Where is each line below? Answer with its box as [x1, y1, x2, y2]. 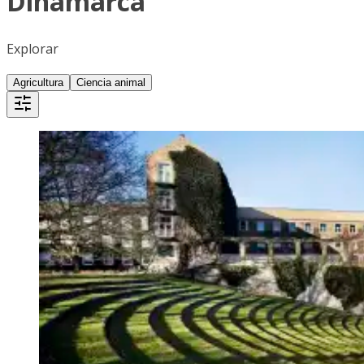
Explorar [6, 39, 58, 58]
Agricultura [13, 76, 63, 89]
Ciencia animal [76, 76, 145, 89]
